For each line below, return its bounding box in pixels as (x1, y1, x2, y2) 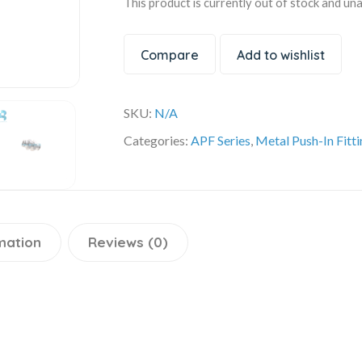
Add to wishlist (237, 47, 326, 64)
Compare (141, 47, 200, 64)
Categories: (124, 133, 192, 149)
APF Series (191, 133, 251, 149)
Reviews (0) (88, 233, 168, 250)
